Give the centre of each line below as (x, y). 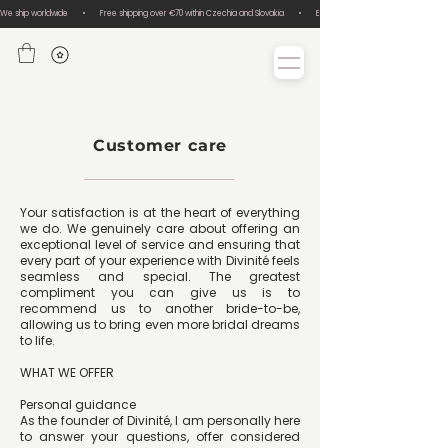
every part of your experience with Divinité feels (160, 261)
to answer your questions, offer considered (160, 437)
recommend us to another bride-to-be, (160, 309)
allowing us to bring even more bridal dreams (160, 325)
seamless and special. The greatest (160, 277)
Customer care (160, 146)
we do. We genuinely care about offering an (160, 229)
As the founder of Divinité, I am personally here (160, 421)
